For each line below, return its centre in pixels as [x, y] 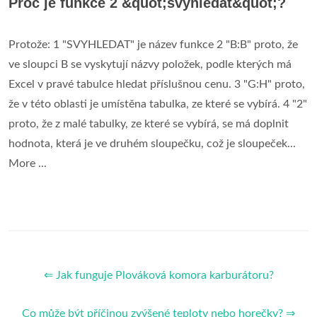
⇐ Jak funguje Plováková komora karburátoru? [158, 275]
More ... [28, 163]
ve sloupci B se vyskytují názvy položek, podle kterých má [150, 64]
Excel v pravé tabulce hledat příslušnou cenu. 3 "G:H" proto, [157, 84]
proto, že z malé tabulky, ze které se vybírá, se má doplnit [149, 123]
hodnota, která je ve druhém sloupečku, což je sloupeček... [152, 143]
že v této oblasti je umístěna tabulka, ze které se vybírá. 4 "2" [158, 104]
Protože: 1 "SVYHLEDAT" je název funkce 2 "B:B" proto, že [153, 44]
